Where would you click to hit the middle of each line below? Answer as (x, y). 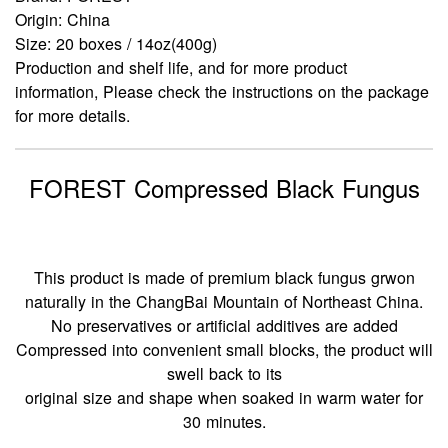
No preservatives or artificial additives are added (224, 325)
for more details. (72, 115)
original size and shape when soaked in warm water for (224, 397)
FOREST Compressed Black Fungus (224, 187)
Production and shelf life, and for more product (181, 67)
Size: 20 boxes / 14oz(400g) (116, 43)
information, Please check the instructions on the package (222, 91)
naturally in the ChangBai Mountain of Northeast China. (224, 301)
